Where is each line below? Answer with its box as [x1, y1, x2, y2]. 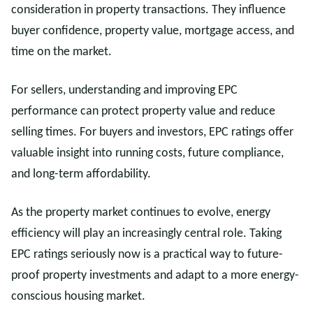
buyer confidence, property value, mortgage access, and [11, 24, 294, 38]
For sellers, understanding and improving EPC [11, 84, 238, 97]
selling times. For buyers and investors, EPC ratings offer [11, 126, 293, 139]
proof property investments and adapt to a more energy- [11, 269, 299, 282]
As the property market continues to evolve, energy [11, 206, 270, 219]
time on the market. [11, 45, 112, 59]
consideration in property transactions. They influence [11, 3, 286, 17]
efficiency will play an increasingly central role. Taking [11, 227, 282, 240]
